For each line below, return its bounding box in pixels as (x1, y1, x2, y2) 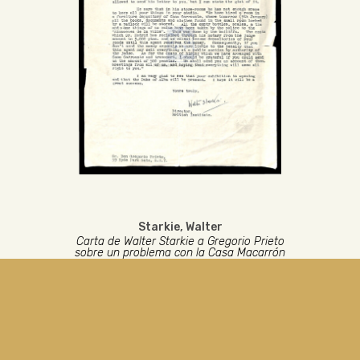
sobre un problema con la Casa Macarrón (75, 246, 285, 260)
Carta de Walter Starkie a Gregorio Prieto (76, 235, 284, 248)
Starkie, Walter (137, 220, 223, 234)
